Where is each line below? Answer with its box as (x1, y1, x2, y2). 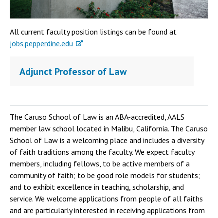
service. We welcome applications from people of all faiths (10, 194, 203, 204)
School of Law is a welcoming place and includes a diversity (10, 135, 204, 145)
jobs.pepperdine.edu (10, 38, 73, 49)
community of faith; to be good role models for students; (10, 170, 200, 181)
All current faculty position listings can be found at (10, 27, 177, 37)
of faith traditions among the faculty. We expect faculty (10, 147, 194, 157)
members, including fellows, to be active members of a (10, 159, 190, 169)
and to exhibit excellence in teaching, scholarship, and (10, 182, 184, 192)
